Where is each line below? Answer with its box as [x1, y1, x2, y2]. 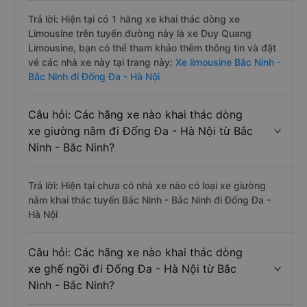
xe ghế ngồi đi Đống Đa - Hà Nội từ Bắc [28, 262, 236, 275]
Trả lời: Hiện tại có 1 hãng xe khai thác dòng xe [28, 13, 240, 25]
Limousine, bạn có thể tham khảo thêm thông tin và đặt [28, 42, 276, 53]
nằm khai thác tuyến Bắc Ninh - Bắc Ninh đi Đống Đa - [28, 194, 271, 206]
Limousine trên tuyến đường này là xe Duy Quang [28, 27, 251, 39]
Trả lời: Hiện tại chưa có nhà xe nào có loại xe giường [28, 180, 266, 191]
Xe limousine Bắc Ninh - [173, 56, 281, 68]
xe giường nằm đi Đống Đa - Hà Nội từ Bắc [28, 124, 253, 138]
